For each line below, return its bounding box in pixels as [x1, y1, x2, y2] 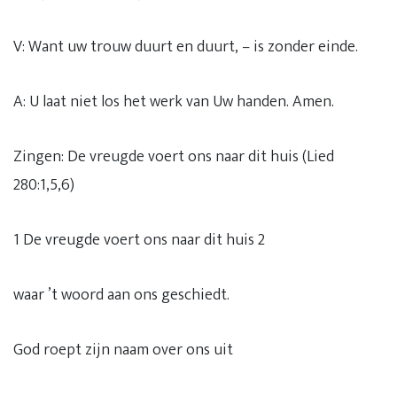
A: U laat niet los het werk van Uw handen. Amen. [13, 89, 334, 115]
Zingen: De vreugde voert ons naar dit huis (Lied [13, 144, 334, 170]
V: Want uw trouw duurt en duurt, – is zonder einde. [13, 34, 358, 60]
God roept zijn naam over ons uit [13, 337, 233, 363]
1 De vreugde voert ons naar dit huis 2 [13, 227, 265, 253]
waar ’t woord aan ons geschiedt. [13, 282, 230, 308]
